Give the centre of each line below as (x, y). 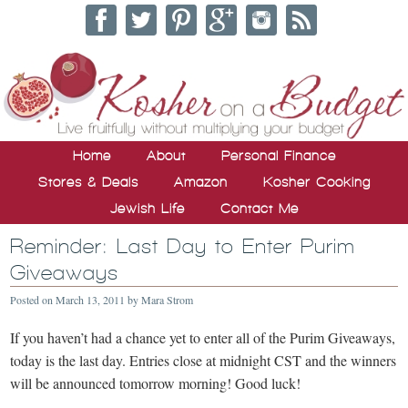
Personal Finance (278, 155)
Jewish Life (147, 208)
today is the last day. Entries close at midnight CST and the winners (204, 360)
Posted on (33, 299)
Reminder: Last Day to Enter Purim (183, 246)
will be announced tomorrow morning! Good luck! (156, 382)
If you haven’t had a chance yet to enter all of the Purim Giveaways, (203, 337)
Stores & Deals (88, 182)
